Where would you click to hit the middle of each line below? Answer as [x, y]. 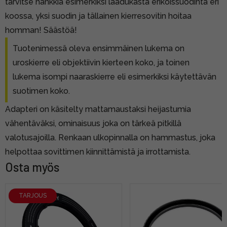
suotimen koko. [41, 91]
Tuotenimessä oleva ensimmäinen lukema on [99, 48]
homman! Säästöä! [41, 30]
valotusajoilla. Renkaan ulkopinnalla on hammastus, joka [110, 137]
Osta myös [32, 167]
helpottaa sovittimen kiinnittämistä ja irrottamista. [98, 152]
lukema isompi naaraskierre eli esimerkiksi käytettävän [115, 77]
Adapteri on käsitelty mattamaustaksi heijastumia [98, 109]
